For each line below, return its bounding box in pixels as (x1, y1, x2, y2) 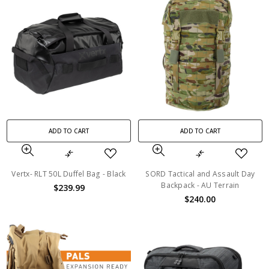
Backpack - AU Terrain (161, 180, 240, 190)
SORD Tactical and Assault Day (145, 168, 255, 179)
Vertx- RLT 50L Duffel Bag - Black (11, 168, 126, 179)
